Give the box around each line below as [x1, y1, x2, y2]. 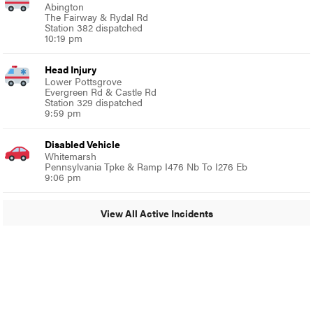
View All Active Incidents [100, 205, 213, 220]
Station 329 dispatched [45, 95, 143, 109]
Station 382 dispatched [45, 20, 143, 34]
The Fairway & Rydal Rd [45, 10, 149, 24]
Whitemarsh [45, 149, 97, 163]
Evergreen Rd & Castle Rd [45, 85, 157, 99]
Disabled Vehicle [45, 137, 121, 151]
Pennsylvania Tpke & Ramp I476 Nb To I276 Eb [45, 159, 248, 173]
